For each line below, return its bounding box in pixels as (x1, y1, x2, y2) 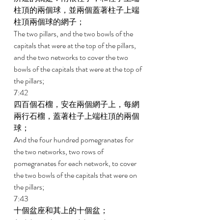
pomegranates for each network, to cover (14, 158, 138, 169)
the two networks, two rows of (14, 146, 105, 157)
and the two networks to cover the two (14, 52, 130, 63)
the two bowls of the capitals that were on (14, 169, 138, 181)
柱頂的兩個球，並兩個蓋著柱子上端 (14, 4, 139, 16)
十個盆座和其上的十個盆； (14, 205, 110, 216)
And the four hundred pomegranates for (14, 134, 135, 145)
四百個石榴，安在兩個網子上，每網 (14, 99, 139, 110)
